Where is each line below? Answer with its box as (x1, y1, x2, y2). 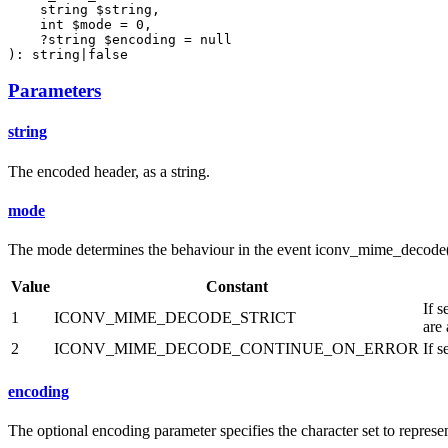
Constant (205, 278, 268, 296)
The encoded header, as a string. (8, 162, 210, 180)
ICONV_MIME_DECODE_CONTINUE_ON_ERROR (54, 340, 419, 358)
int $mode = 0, (8, 16, 152, 32)
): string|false (8, 46, 128, 62)
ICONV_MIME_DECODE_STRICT (54, 309, 296, 327)
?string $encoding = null (8, 31, 232, 47)
